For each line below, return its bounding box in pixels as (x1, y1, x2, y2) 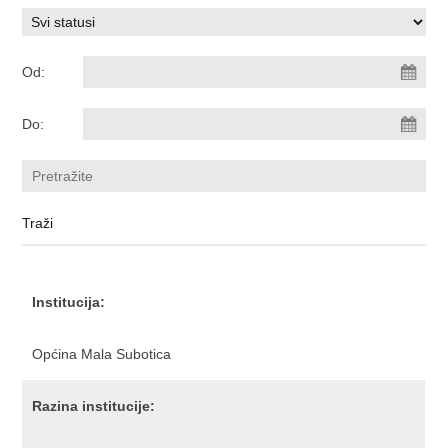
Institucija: (32, 294, 106, 310)
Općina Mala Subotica (32, 346, 172, 362)
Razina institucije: (32, 398, 156, 414)
